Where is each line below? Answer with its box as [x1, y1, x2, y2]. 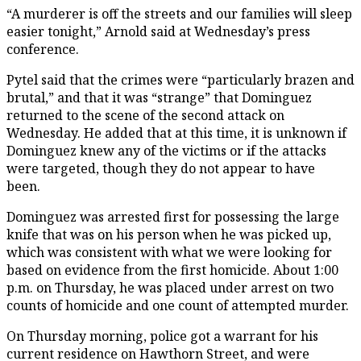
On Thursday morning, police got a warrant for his [6, 326, 318, 345]
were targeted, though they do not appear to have [6, 159, 315, 177]
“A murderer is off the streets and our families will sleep [6, 4, 352, 23]
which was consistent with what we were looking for [6, 243, 332, 261]
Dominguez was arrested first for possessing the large [6, 207, 339, 226]
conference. [6, 39, 82, 58]
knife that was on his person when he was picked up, [6, 225, 331, 243]
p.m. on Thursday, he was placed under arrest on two [6, 278, 334, 297]
